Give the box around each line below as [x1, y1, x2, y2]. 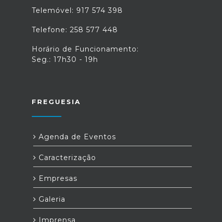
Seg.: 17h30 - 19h [32, 55, 98, 64]
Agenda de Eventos [36, 132, 116, 141]
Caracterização [36, 153, 96, 162]
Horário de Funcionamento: [32, 45, 139, 54]
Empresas [36, 174, 77, 183]
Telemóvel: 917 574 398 [32, 6, 123, 15]
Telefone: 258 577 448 [32, 25, 118, 34]
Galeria [36, 195, 65, 204]
